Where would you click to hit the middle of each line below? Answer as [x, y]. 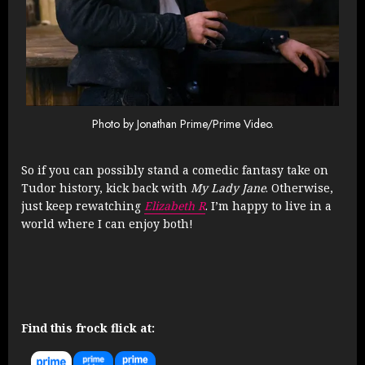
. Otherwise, [299, 188]
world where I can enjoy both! [107, 224]
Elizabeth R [175, 206]
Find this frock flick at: [88, 328]
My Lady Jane [228, 188]
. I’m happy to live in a [268, 206]
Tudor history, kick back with [106, 188]
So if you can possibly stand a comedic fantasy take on [175, 170]
